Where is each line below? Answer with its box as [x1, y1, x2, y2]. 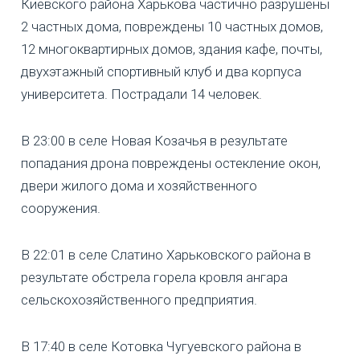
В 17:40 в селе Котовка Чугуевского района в [21, 337, 301, 354]
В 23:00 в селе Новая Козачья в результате [21, 132, 288, 149]
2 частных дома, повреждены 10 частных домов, [21, 18, 323, 35]
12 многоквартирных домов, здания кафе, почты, [21, 40, 322, 57]
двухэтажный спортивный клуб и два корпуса [21, 63, 301, 80]
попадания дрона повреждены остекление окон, [21, 154, 321, 171]
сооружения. [21, 199, 100, 216]
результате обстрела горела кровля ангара [21, 268, 288, 285]
